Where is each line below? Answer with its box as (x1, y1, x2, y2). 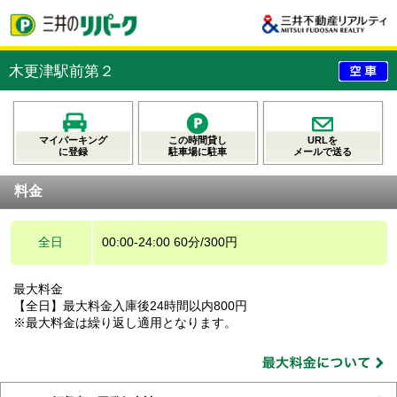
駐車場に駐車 (168, 145, 228, 157)
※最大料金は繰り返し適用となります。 (13, 315, 237, 330)
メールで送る (293, 145, 353, 157)
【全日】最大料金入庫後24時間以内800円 (13, 298, 247, 313)
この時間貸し (168, 134, 228, 145)
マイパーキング (39, 134, 107, 145)
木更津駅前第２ (9, 62, 114, 80)
